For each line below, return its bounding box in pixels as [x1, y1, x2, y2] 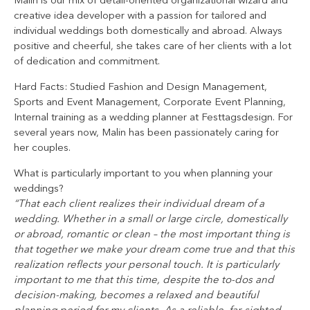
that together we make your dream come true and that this [14, 244, 295, 255]
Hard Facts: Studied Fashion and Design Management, [14, 82, 267, 93]
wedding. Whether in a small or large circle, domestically [14, 214, 287, 225]
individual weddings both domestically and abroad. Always [14, 26, 282, 37]
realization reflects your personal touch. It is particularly [14, 259, 279, 271]
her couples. [14, 143, 71, 154]
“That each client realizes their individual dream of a [14, 199, 264, 210]
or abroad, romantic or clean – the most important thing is [14, 229, 290, 240]
